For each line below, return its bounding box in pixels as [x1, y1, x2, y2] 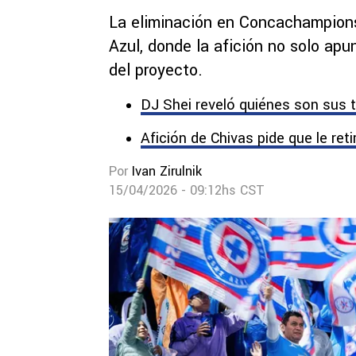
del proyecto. [109, 59, 203, 82]
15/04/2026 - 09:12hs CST [109, 181, 265, 199]
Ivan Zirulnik [132, 162, 202, 180]
